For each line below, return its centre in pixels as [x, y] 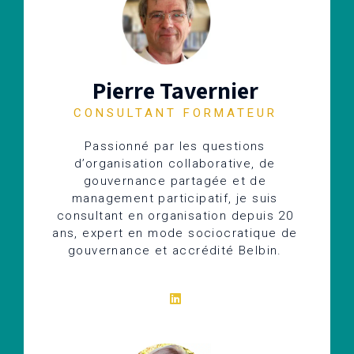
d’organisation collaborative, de [175, 163]
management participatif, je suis [175, 198]
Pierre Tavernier [175, 90]
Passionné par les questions [175, 146]
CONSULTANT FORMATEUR [175, 113]
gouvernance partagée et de [175, 181]
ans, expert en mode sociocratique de [175, 233]
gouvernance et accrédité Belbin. [175, 250]
